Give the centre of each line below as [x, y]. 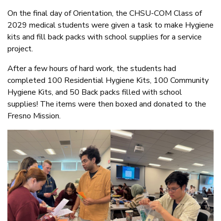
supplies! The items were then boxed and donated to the [107, 104]
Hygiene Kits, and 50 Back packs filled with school [95, 92]
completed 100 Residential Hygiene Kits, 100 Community [108, 80]
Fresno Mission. [34, 116]
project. [20, 49]
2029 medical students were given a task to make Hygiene [110, 25]
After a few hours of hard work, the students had [92, 68]
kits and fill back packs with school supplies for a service [105, 37]
